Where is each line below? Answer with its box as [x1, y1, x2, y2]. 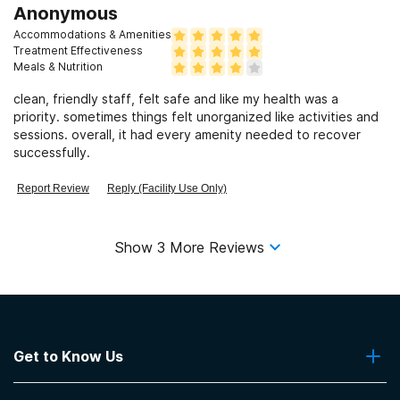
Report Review [17, 181, 89, 195]
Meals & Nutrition [13, 59, 103, 73]
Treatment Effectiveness [13, 43, 143, 57]
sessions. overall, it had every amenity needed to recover [13, 126, 361, 142]
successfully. [13, 144, 90, 160]
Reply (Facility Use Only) [107, 181, 227, 195]
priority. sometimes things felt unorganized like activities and [13, 108, 379, 124]
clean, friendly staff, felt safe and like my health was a [13, 90, 338, 106]
